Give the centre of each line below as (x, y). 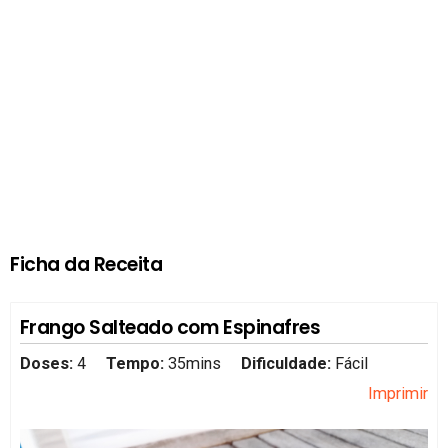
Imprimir (398, 393)
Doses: (48, 363)
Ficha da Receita (86, 265)
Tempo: (134, 363)
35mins (194, 363)
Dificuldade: (288, 363)
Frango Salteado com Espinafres (170, 327)
